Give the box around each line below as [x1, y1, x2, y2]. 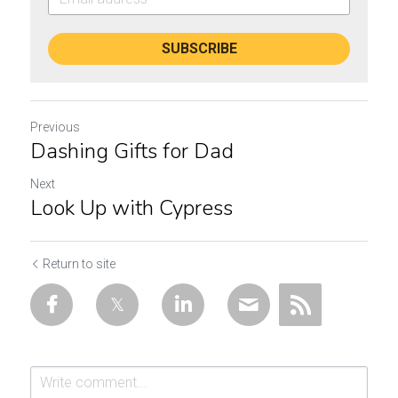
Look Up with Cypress [30, 194, 233, 222]
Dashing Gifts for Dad [30, 137, 234, 165]
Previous [30, 120, 80, 134]
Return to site [43, 257, 115, 271]
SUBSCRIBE [161, 40, 237, 57]
